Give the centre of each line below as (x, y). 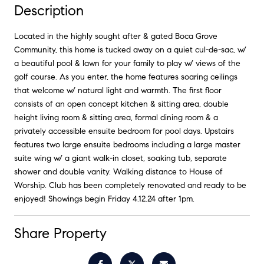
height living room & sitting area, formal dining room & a (116, 117)
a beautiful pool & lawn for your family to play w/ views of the (127, 63)
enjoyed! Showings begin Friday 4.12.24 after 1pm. (104, 199)
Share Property (60, 233)
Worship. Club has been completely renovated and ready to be (130, 185)
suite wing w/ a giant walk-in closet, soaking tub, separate (121, 158)
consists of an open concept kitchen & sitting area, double (121, 104)
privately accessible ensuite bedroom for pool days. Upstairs (124, 131)
